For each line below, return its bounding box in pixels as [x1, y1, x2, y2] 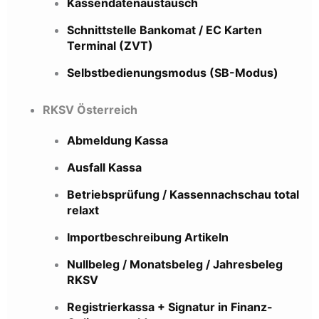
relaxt [67, 202, 99, 217]
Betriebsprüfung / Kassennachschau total [67, 187, 299, 202]
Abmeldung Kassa [67, 132, 168, 147]
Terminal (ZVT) [67, 38, 153, 53]
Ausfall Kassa [67, 159, 142, 174]
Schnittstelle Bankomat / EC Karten [67, 22, 262, 37]
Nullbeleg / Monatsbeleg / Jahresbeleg [67, 256, 283, 271]
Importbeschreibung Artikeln [67, 229, 229, 244]
